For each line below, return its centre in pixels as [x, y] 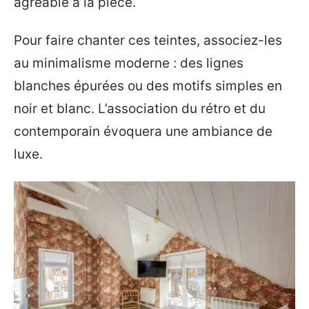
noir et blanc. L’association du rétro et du [140, 109]
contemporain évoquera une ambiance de [143, 131]
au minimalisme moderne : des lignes [129, 63]
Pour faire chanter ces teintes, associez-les [148, 40]
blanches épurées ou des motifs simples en [148, 86]
